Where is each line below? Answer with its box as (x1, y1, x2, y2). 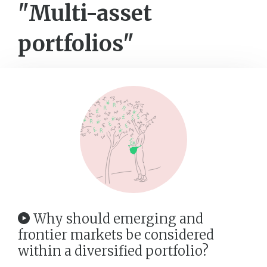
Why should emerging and (33, 210, 203, 227)
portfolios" (18, 30, 134, 57)
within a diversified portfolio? (18, 243, 209, 259)
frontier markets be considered (18, 226, 214, 243)
